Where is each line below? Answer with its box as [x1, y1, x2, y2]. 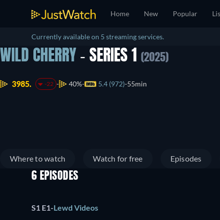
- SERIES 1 [76, 49, 141, 64]
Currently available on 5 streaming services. [31, 32, 164, 41]
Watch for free [93, 154, 143, 163]
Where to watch [10, 154, 66, 163]
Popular [173, 9, 197, 18]
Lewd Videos [54, 203, 98, 213]
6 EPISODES [31, 171, 79, 182]
